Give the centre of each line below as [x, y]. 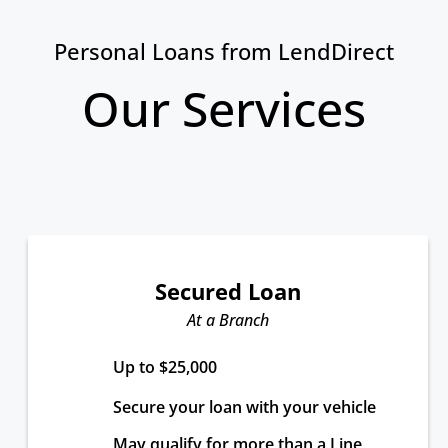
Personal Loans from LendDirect [224, 51]
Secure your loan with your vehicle [244, 407]
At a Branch [228, 320]
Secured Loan [228, 291]
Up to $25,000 [165, 367]
